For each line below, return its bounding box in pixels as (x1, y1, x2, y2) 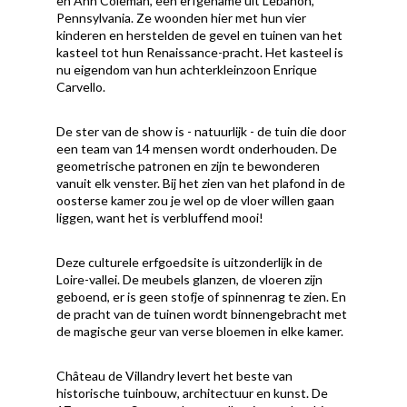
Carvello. (56, 79, 106, 95)
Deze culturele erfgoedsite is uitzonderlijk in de (56, 254, 323, 271)
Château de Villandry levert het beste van (56, 368, 293, 384)
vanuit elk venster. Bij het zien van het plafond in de (56, 175, 346, 192)
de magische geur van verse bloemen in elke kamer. (56, 323, 344, 340)
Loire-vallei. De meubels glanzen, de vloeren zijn (56, 272, 323, 288)
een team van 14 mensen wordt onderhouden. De (56, 141, 338, 157)
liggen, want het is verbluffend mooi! (56, 210, 264, 226)
